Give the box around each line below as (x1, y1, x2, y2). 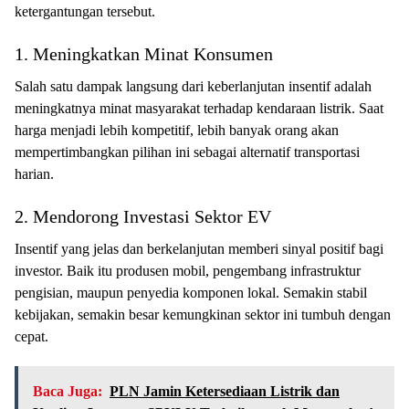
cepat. (15, 328, 48, 344)
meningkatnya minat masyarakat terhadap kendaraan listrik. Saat (15, 100, 383, 116)
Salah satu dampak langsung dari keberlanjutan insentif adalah (15, 78, 372, 94)
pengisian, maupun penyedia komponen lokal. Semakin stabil (15, 284, 367, 300)
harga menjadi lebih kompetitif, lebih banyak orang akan (15, 121, 339, 138)
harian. (15, 165, 54, 182)
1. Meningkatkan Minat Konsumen (15, 43, 273, 64)
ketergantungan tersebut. (15, 3, 155, 19)
